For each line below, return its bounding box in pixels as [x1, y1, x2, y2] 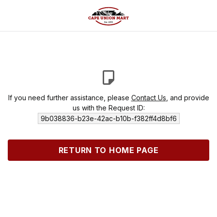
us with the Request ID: [72, 104, 145, 112]
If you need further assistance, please [8, 93, 131, 102]
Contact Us [131, 93, 166, 102]
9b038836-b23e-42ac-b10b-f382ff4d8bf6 [40, 114, 177, 123]
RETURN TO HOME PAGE [58, 145, 159, 155]
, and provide [166, 93, 209, 102]
